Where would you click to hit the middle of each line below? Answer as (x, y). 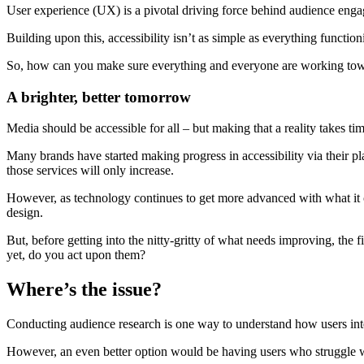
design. (25, 213)
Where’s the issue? (84, 290)
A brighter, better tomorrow (99, 97)
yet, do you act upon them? (76, 255)
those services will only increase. (90, 171)
